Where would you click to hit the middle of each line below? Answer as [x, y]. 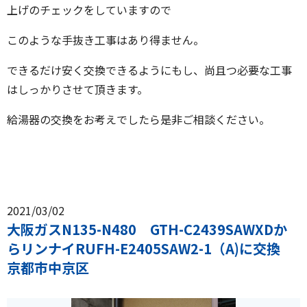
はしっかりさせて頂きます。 [77, 89]
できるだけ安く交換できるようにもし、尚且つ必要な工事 [149, 70]
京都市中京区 [48, 268]
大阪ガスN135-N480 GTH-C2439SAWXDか [147, 230]
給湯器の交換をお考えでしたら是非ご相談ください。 [138, 120]
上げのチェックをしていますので [89, 10]
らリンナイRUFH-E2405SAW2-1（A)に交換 [150, 249]
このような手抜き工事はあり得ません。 [106, 40]
